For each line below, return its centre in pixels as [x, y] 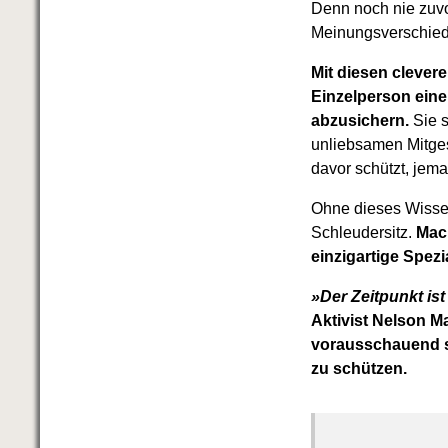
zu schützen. [359, 369]
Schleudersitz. [364, 233]
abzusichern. [360, 121]
